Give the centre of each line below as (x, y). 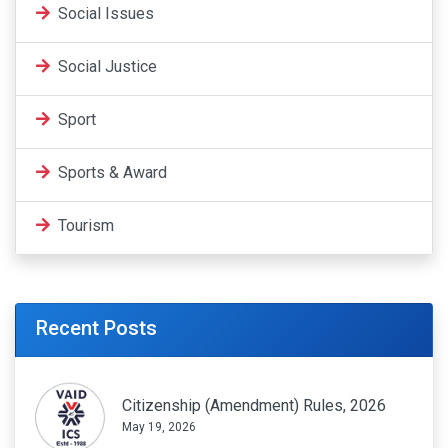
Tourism (84, 225)
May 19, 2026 (159, 427)
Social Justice (105, 66)
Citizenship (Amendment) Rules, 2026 (254, 406)
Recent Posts (96, 327)
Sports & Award (110, 172)
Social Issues (104, 13)
